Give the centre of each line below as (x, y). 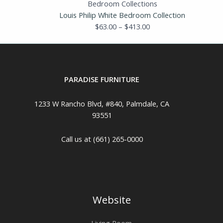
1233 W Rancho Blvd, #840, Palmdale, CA (102, 103)
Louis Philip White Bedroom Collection (122, 15)
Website (111, 200)
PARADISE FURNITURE (102, 79)
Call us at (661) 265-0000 (102, 139)
